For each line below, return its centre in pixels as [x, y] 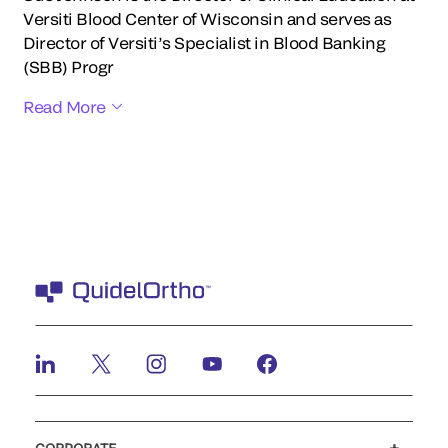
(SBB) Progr [68, 66]
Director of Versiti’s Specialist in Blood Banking [204, 42]
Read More [64, 106]
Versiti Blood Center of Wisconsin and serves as [207, 18]
